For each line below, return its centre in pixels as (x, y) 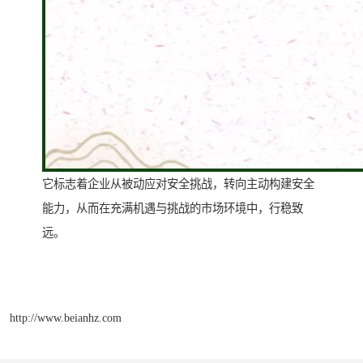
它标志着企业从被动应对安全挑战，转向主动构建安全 (178, 184)
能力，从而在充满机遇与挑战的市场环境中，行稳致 (173, 209)
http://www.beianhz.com (66, 317)
